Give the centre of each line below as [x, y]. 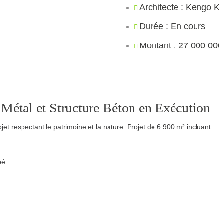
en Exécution [173, 108]
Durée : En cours [172, 26]
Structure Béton [92, 108]
